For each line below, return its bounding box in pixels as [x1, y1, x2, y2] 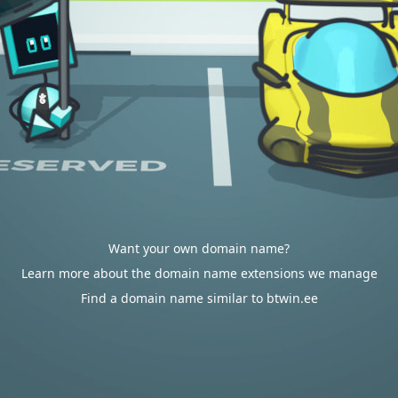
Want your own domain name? [108, 240, 290, 257]
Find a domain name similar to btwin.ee [80, 290, 318, 306]
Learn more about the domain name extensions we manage [20, 265, 378, 282]
